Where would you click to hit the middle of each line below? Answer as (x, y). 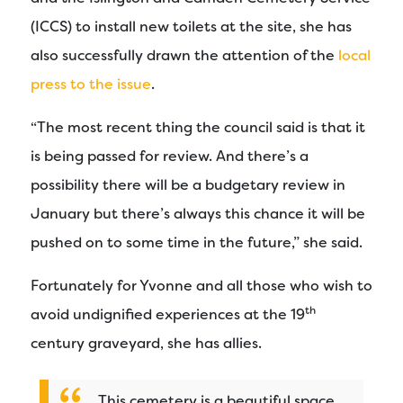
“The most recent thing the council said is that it (198, 127)
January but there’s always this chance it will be (198, 213)
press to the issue (91, 84)
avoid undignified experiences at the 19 (168, 314)
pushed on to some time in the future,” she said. (197, 242)
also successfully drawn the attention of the (184, 55)
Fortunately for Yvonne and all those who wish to (201, 285)
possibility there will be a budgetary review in (188, 184)
